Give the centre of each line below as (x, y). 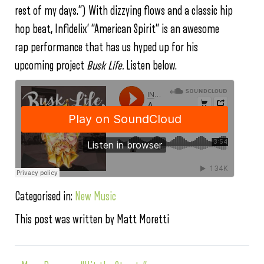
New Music (95, 196)
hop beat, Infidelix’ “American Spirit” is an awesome (117, 29)
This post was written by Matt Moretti (92, 219)
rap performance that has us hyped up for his (106, 47)
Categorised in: (45, 196)
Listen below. (151, 65)
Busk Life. (106, 65)
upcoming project (51, 65)
